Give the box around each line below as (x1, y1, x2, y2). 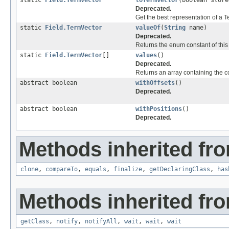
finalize (113, 166, 142, 173)
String (164, 24, 186, 32)
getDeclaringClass (149, 166, 210, 173)
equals (85, 166, 106, 173)
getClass (20, 218, 49, 225)
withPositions (135, 105, 182, 113)
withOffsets (135, 79, 175, 87)
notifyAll (85, 218, 117, 225)
